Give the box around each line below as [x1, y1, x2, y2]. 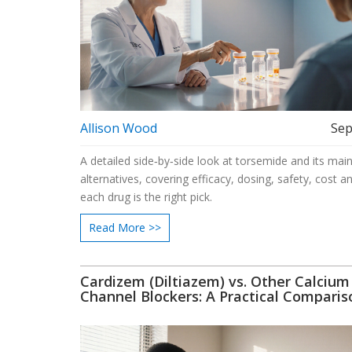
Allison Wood [80, 119, 157, 137]
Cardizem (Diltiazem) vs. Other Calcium [80, 271, 350, 291]
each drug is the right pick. [80, 189, 212, 204]
